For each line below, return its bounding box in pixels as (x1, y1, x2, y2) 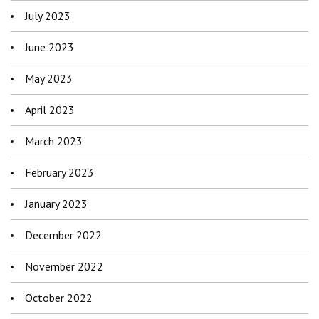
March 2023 (25, 134, 83, 149)
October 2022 (25, 291, 93, 305)
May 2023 (25, 71, 73, 86)
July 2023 (25, 9, 70, 23)
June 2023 (25, 40, 74, 55)
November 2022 (25, 259, 103, 274)
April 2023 (25, 103, 75, 117)
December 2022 (25, 228, 102, 243)
